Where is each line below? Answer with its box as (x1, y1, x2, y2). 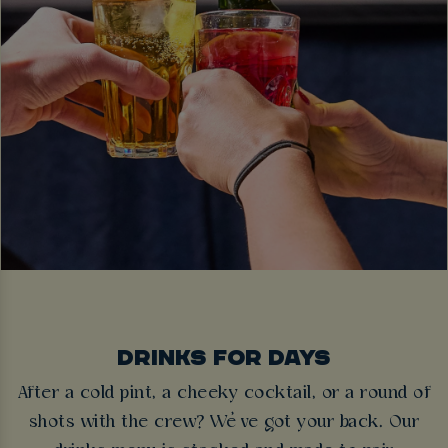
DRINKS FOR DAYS (117, 343, 331, 370)
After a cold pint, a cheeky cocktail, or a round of (17, 384, 431, 404)
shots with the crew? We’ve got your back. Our (28, 413, 420, 433)
